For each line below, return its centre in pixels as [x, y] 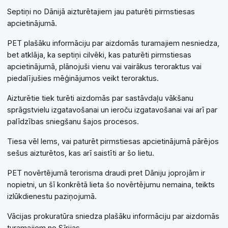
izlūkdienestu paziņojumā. [52, 196]
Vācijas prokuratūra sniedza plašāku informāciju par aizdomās [113, 216]
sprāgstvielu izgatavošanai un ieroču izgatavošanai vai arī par [112, 110]
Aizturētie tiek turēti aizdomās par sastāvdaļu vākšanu [100, 98]
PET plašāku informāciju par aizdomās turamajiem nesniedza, [113, 43]
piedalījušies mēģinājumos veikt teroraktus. [83, 78]
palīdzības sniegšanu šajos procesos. [73, 122]
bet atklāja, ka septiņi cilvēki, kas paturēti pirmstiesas [99, 55]
